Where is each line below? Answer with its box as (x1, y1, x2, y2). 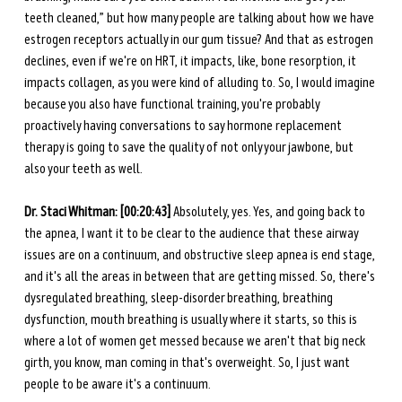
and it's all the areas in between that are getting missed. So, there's (23, 267, 378, 286)
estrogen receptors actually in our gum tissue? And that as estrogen (23, 31, 376, 49)
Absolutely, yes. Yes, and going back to (170, 203, 368, 222)
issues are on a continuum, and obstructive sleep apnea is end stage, (23, 246, 378, 265)
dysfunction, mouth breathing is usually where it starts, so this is (23, 310, 360, 329)
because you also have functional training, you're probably (23, 95, 322, 114)
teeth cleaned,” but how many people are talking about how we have (23, 9, 377, 28)
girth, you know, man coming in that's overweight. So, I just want (23, 354, 353, 372)
